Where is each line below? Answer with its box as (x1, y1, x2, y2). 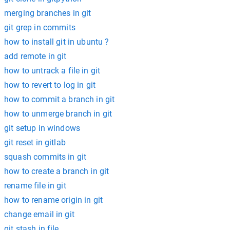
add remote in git (4, 51, 67, 61)
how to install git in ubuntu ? (4, 37, 109, 47)
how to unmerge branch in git (4, 109, 112, 119)
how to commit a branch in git (4, 94, 115, 104)
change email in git (4, 209, 74, 219)
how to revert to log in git (4, 80, 96, 90)
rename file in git (4, 181, 66, 190)
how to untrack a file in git (4, 66, 101, 75)
